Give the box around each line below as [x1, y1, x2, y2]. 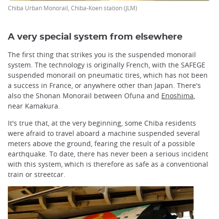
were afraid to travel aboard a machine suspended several [8, 128, 200, 138]
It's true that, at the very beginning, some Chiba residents [8, 118, 196, 128]
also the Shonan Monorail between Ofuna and [8, 90, 161, 100]
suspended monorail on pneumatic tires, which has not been [8, 70, 208, 80]
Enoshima [161, 90, 194, 100]
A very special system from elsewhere [8, 32, 182, 42]
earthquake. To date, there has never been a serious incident [8, 149, 208, 158]
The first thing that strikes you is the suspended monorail [8, 49, 196, 59]
